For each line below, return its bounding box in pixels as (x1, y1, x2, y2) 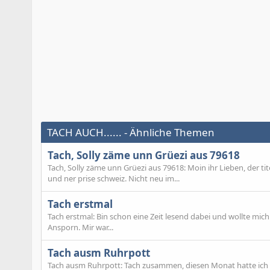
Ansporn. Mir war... (48, 222, 113, 233)
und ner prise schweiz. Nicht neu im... (48, 172, 180, 184)
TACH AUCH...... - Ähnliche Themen (47, 125, 215, 139)
